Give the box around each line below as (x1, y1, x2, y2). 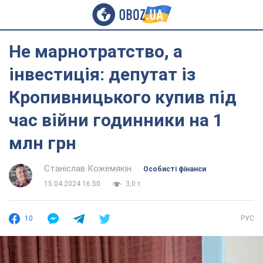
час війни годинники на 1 (9, 110, 223, 130)
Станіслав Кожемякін (44, 163, 131, 174)
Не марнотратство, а (9, 41, 183, 62)
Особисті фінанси (143, 165, 206, 173)
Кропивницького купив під (9, 87, 237, 107)
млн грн (9, 133, 76, 153)
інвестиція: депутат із (9, 64, 195, 85)
